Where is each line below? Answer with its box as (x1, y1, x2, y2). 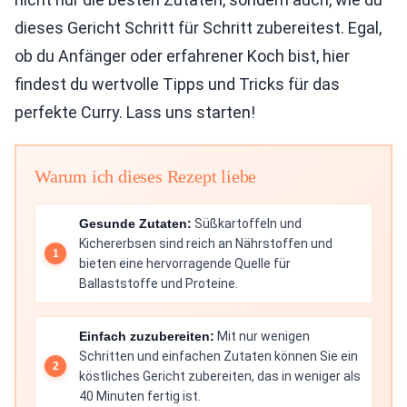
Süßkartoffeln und (192, 216, 302, 231)
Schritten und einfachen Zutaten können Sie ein (79, 349, 358, 363)
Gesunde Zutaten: (79, 216, 192, 231)
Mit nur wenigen (214, 329, 310, 343)
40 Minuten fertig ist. (79, 389, 201, 403)
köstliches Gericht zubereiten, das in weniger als (79, 369, 361, 383)
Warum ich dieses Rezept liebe (35, 166, 257, 186)
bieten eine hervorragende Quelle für (79, 256, 291, 271)
